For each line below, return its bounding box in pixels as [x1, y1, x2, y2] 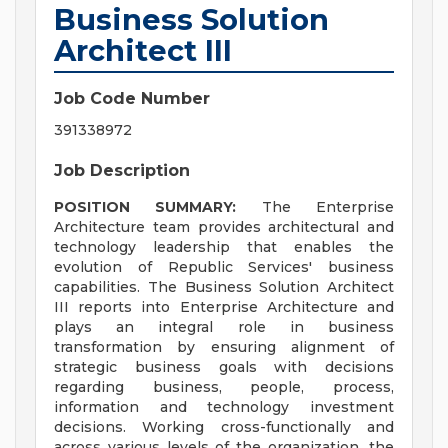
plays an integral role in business [54, 318, 394, 337]
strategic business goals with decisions [54, 358, 394, 377]
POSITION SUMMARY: [54, 198, 237, 217]
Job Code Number [54, 89, 210, 109]
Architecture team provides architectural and [54, 218, 394, 237]
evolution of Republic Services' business [54, 258, 394, 277]
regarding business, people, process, [54, 378, 394, 397]
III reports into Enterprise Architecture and [54, 298, 394, 317]
